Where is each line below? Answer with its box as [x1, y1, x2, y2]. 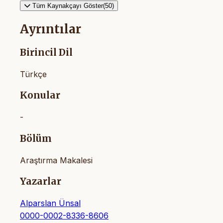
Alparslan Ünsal [20, 198, 81, 209]
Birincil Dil [20, 47, 73, 59]
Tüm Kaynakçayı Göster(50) [32, 2, 114, 10]
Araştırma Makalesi [20, 155, 93, 165]
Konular [20, 90, 60, 102]
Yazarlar [20, 176, 61, 188]
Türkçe [20, 69, 47, 79]
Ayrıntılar [20, 21, 81, 37]
